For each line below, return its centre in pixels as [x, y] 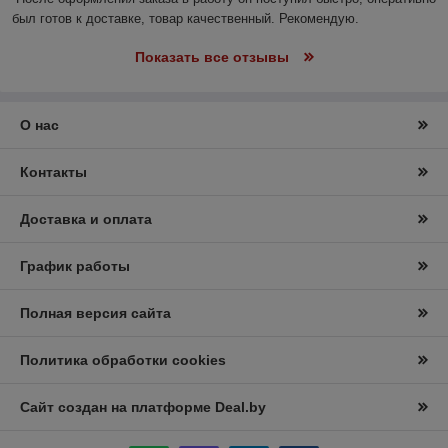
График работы [75, 265]
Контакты [53, 171]
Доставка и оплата [86, 218]
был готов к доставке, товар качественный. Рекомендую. [185, 18]
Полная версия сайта [95, 312]
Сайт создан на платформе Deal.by [143, 406]
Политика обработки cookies [123, 359]
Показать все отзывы [211, 56]
